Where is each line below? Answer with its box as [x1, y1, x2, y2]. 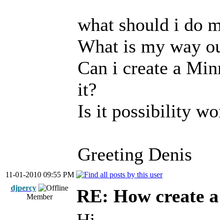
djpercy [10, 184, 36, 192]
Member [26, 192, 53, 201]
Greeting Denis [78, 144, 192, 165]
